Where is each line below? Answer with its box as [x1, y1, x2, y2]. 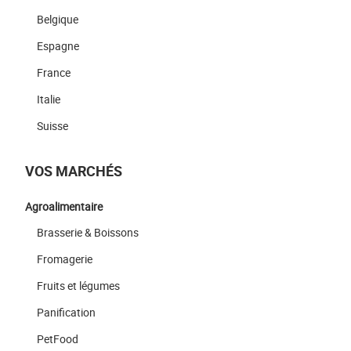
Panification [37, 305, 96, 320]
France [37, 65, 71, 81]
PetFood [37, 331, 78, 347]
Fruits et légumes [37, 278, 120, 294]
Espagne [37, 38, 79, 54]
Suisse [37, 118, 68, 134]
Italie [37, 92, 60, 107]
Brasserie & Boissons [37, 225, 139, 241]
